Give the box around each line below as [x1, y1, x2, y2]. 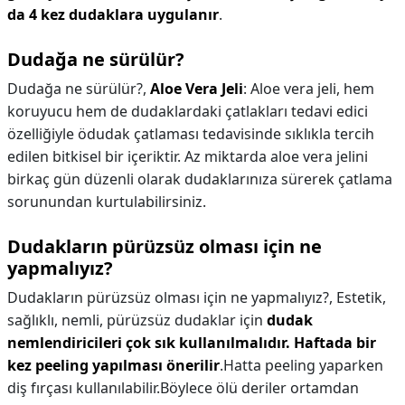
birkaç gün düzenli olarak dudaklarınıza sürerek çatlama [7, 169, 392, 189]
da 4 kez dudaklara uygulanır [7, 5, 219, 24]
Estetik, [336, 287, 386, 307]
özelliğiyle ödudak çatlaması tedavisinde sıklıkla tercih [7, 124, 374, 144]
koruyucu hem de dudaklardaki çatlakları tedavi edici [7, 101, 368, 121]
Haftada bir [294, 333, 376, 353]
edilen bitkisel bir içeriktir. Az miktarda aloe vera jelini [7, 146, 368, 166]
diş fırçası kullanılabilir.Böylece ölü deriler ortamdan [7, 378, 359, 398]
